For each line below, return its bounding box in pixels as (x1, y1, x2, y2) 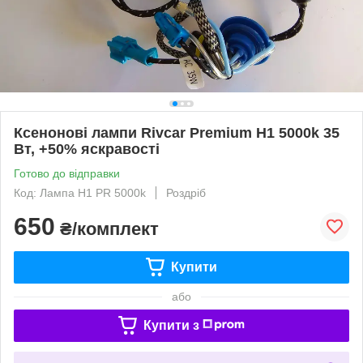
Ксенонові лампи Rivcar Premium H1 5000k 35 (14, 124, 340, 141)
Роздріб (166, 186, 206, 199)
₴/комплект (55, 218, 159, 239)
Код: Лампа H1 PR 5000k (14, 186, 146, 199)
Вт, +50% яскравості (14, 140, 160, 157)
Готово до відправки (14, 166, 120, 180)
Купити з (143, 318, 199, 332)
